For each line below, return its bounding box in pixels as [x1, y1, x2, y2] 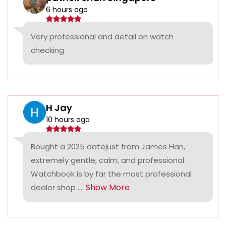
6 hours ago [46, 5, 88, 15]
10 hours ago [46, 115, 90, 125]
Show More [86, 182, 130, 194]
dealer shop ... [31, 182, 82, 193]
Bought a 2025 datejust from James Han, [31, 141, 185, 152]
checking [31, 45, 64, 56]
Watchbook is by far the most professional [31, 168, 192, 180]
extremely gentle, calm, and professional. [31, 155, 186, 166]
